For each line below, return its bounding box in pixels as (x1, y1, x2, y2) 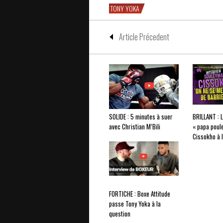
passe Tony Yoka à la (109, 198, 161, 209)
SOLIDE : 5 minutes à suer (109, 111, 173, 121)
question (109, 208, 130, 219)
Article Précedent (119, 30, 169, 43)
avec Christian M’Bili (109, 121, 160, 131)
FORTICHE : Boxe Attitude (109, 188, 170, 199)
